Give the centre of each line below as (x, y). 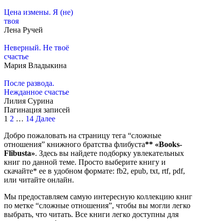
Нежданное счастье (37, 92)
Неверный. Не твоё (37, 48)
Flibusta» (19, 153)
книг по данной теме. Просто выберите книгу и (85, 162)
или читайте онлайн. (39, 180)
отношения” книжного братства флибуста (74, 145)
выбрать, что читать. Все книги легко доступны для (91, 215)
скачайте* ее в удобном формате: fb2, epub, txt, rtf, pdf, (94, 171)
